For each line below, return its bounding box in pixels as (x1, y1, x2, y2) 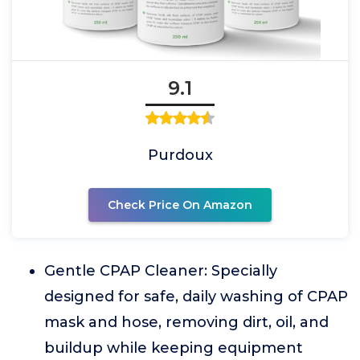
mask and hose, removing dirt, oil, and (44, 313, 329, 331)
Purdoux (147, 146, 213, 164)
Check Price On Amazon (108, 198, 252, 212)
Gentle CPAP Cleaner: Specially (44, 262, 277, 280)
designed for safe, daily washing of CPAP (44, 288, 348, 305)
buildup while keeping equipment (44, 339, 303, 357)
